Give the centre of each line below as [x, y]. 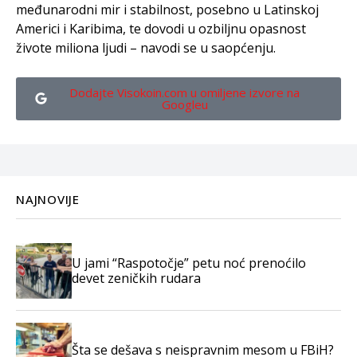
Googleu [184, 104]
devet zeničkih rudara [136, 278]
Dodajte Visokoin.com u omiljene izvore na [184, 92]
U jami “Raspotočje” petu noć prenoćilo [189, 263]
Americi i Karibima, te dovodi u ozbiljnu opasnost [161, 28]
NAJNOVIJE [48, 199]
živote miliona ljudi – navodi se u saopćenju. [146, 47]
